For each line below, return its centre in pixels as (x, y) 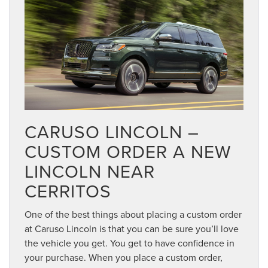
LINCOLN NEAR (90, 171)
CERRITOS (68, 191)
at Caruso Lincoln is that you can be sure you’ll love (132, 228)
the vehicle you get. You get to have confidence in (130, 243)
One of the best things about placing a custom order (133, 214)
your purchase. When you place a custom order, (124, 257)
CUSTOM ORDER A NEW (128, 151)
